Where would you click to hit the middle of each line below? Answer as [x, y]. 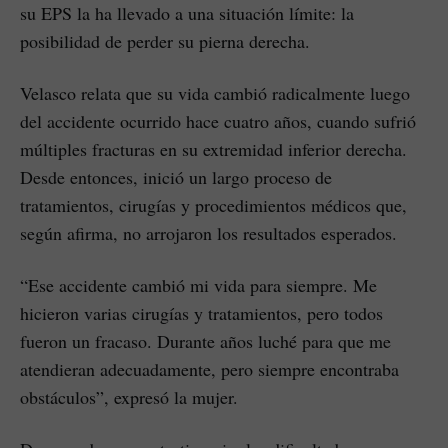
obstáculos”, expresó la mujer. [129, 397]
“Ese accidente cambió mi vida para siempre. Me [198, 285]
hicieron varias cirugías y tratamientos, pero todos [201, 313]
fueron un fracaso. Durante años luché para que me [205, 341]
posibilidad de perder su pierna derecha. [165, 41]
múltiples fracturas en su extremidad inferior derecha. [213, 149]
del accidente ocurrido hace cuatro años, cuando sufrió [218, 121]
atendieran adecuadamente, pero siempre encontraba [209, 369]
